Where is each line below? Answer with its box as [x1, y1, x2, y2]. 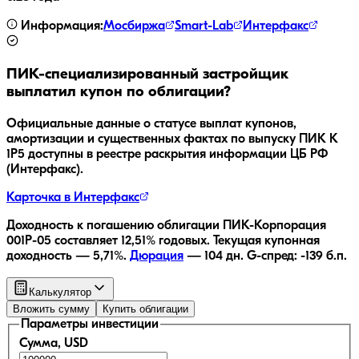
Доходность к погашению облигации [6, 219, 223, 232]
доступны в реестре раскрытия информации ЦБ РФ [25, 147, 328, 161]
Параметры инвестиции [21, 317, 159, 331]
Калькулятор [29, 285, 91, 298]
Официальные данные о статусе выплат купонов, [6, 117, 296, 131]
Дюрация [130, 249, 184, 263]
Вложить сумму [13, 302, 90, 315]
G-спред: [247, 249, 301, 263]
